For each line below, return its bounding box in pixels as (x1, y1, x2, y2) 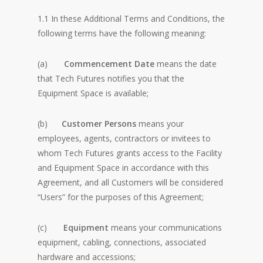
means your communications (109, 222, 222, 233)
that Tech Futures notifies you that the (38, 73, 184, 84)
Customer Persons (62, 118, 136, 129)
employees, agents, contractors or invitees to (38, 133, 211, 144)
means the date (154, 58, 217, 69)
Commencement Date (64, 58, 154, 69)
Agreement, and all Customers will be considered (38, 177, 223, 188)
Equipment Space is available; (38, 87, 149, 99)
